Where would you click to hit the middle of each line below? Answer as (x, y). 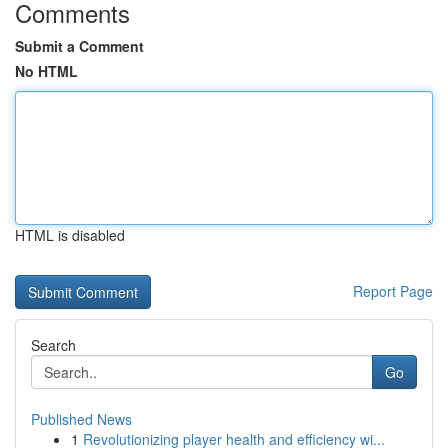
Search (53, 345)
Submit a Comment (79, 46)
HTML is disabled (70, 235)
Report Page (393, 291)
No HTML (46, 71)
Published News (81, 419)
